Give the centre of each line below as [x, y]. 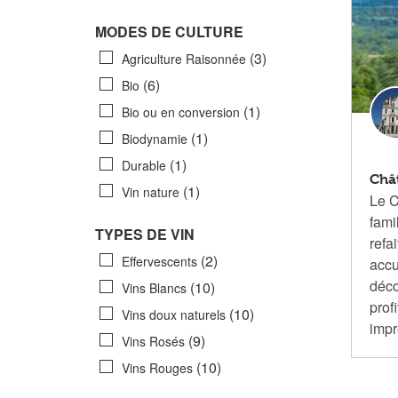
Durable [146, 165]
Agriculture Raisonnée [186, 59]
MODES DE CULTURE [169, 32]
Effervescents [161, 261]
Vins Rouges [159, 368]
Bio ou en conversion [183, 112]
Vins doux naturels [175, 314]
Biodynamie [156, 139]
